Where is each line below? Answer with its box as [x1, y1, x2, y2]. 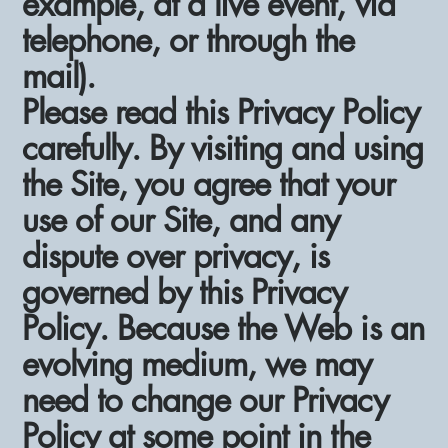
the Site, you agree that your [22, 162, 395, 206]
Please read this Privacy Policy [22, 90, 419, 134]
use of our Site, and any [22, 198, 340, 242]
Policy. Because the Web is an [22, 306, 424, 350]
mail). [22, 54, 96, 98]
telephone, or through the [22, 18, 355, 62]
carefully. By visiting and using [22, 126, 423, 170]
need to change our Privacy [22, 378, 388, 422]
